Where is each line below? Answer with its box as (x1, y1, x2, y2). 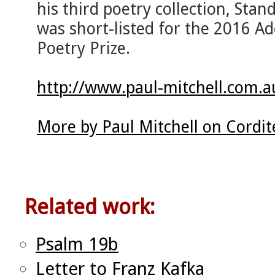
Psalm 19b (36, 234, 118, 255)
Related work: (25, 195, 155, 220)
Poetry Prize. (37, 39, 130, 58)
